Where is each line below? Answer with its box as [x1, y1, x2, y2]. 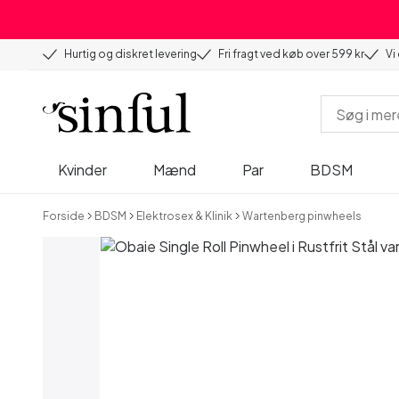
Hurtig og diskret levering [64, 47, 197, 61]
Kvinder [58, 159, 107, 179]
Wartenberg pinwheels [242, 208, 362, 223]
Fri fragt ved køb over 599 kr [218, 47, 364, 61]
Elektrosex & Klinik [136, 208, 232, 223]
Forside [43, 208, 85, 223]
